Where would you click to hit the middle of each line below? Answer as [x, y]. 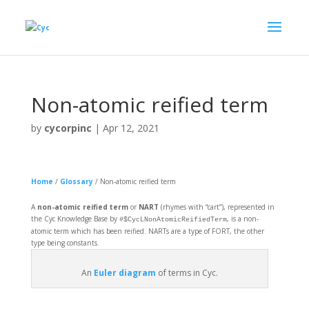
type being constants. [65, 243]
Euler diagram [124, 273]
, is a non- [242, 219]
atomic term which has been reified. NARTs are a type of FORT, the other [147, 231]
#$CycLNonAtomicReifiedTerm [173, 220]
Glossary [76, 181]
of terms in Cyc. [187, 273]
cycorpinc [68, 128]
